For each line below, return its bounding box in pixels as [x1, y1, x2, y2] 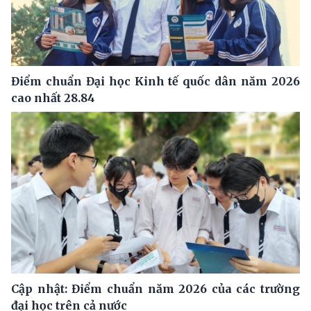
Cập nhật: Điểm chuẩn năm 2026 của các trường [11, 282, 300, 296]
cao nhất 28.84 [11, 90, 95, 105]
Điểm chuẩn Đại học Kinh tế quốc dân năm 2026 [11, 74, 300, 88]
